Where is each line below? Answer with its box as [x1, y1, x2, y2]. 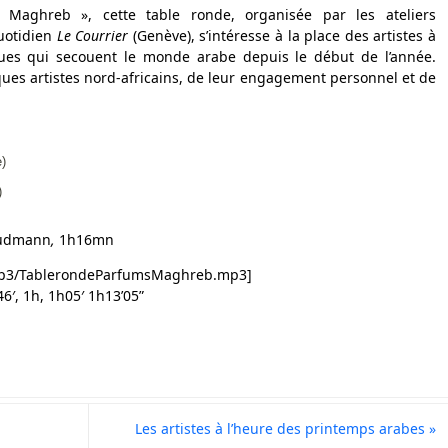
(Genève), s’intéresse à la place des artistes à [132, 26, 437, 45]
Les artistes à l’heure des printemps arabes [135, 419, 429, 439]
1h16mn [55, 230, 114, 250]
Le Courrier [56, 26, 133, 45]
